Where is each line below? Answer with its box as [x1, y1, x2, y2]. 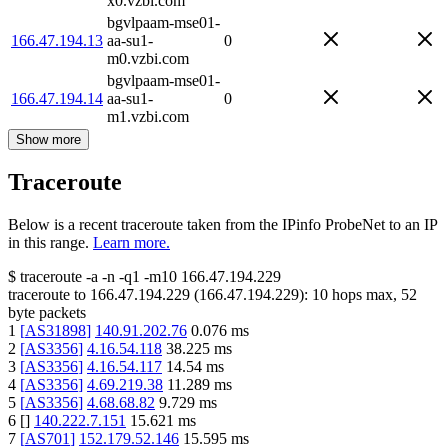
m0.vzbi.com [107, 49, 189, 67]
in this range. [8, 234, 89, 252]
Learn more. [93, 234, 170, 252]
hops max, [328, 286, 401, 304]
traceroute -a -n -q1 [20, 268, 140, 286]
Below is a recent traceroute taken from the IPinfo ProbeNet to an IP [8, 216, 437, 234]
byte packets [8, 304, 86, 322]
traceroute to [8, 286, 86, 304]
